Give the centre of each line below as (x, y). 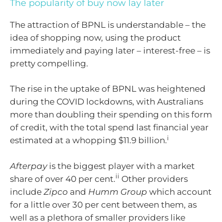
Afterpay (28, 166)
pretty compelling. (49, 63)
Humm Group (118, 192)
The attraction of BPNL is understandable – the (108, 25)
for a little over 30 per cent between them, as (103, 204)
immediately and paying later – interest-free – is (110, 50)
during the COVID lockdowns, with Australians (107, 102)
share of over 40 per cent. (63, 179)
